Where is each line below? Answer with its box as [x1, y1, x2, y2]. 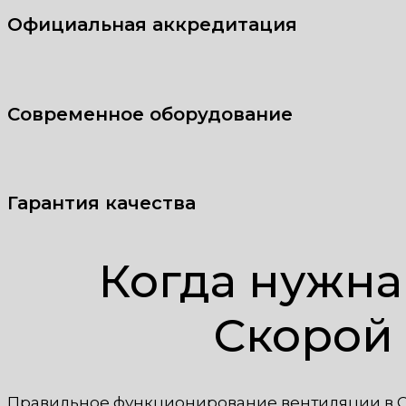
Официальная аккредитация [7, 13, 297, 35]
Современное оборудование [7, 102, 293, 125]
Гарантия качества [7, 192, 196, 215]
